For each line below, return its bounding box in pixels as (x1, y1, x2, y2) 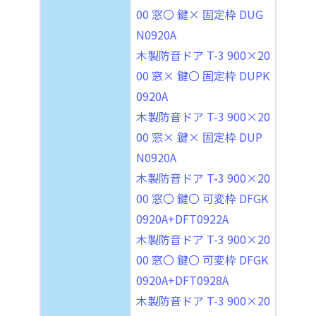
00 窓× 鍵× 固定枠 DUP (136, 128, 262, 145)
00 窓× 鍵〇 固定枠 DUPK (136, 66, 269, 84)
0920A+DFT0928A (136, 271, 229, 288)
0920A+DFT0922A (136, 209, 229, 227)
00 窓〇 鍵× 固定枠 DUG (136, 5, 263, 23)
